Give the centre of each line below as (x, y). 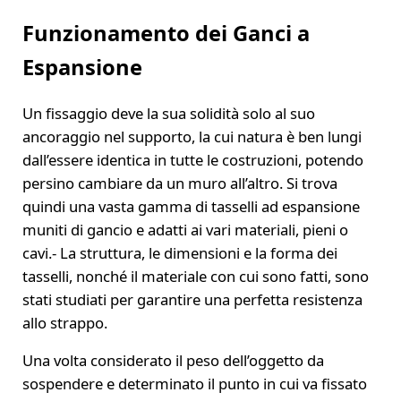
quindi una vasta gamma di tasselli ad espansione (191, 207)
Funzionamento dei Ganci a (166, 34)
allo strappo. (64, 323)
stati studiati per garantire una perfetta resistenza (192, 300)
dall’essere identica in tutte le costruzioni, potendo (192, 160)
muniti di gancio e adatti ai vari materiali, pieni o (185, 230)
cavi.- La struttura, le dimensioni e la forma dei (179, 253)
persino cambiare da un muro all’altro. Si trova (179, 183)
